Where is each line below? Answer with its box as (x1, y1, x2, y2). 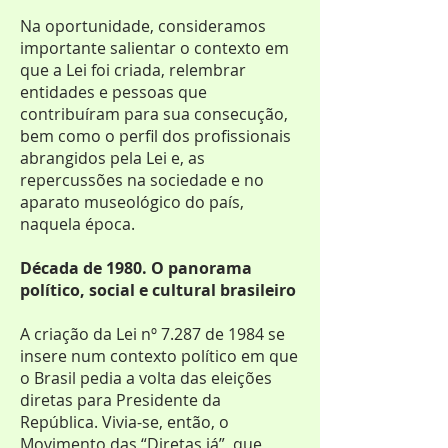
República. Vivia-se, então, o (20, 411, 229, 433)
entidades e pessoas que (20, 81, 207, 103)
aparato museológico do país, (20, 191, 244, 213)
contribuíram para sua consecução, (20, 103, 288, 125)
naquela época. (20, 213, 139, 235)
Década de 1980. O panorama (20, 257, 252, 279)
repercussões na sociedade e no (20, 169, 264, 191)
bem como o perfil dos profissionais (20, 125, 291, 147)
